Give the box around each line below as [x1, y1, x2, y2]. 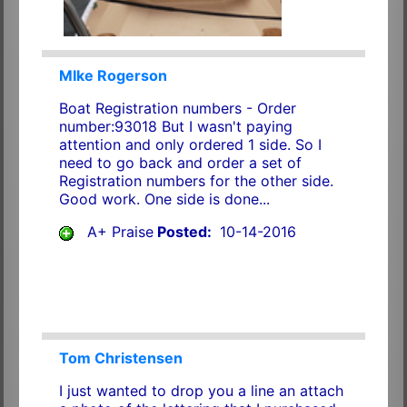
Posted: [153, 223, 215, 242]
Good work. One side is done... [58, 190, 270, 209]
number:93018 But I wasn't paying [58, 117, 293, 136]
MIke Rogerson [58, 66, 167, 85]
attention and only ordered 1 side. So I [58, 135, 322, 154]
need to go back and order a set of [58, 154, 302, 173]
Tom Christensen [58, 349, 183, 368]
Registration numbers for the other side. [58, 172, 333, 191]
